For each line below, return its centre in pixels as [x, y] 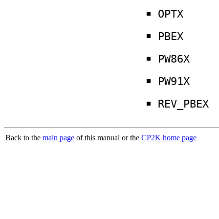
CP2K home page [169, 138]
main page [58, 138]
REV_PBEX [183, 104]
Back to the [24, 138]
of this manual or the [108, 138]
